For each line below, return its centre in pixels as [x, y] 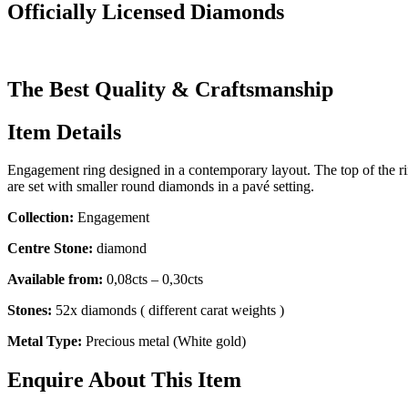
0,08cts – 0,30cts [153, 280]
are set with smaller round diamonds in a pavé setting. [161, 187]
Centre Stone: [50, 249]
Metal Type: [45, 342]
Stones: [30, 311]
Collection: [41, 218]
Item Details [64, 132]
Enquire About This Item [124, 380]
